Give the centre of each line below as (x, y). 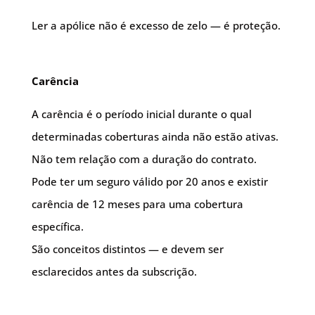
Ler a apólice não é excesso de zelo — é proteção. (156, 25)
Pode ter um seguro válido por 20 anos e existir (149, 181)
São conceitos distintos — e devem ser (127, 249)
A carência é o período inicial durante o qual (141, 114)
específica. (57, 226)
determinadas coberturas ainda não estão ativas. (155, 136)
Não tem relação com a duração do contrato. (144, 159)
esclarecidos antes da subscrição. (114, 271)
